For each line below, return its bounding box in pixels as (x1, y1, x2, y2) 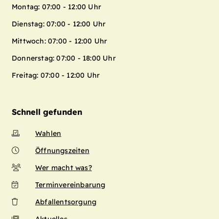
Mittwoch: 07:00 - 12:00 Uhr (12, 37, 108, 46)
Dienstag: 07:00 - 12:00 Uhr (12, 20, 106, 29)
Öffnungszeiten (35, 146, 89, 155)
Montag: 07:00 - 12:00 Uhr (12, 2, 101, 12)
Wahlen (35, 129, 62, 138)
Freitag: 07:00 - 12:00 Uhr (12, 71, 100, 80)
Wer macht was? (35, 163, 92, 173)
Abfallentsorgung (35, 197, 97, 207)
